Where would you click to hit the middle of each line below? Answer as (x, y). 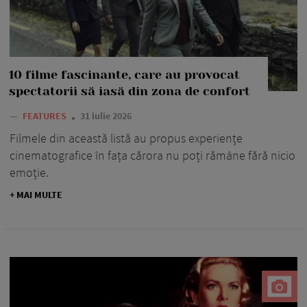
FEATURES (46, 115)
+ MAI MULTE (36, 194)
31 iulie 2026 (106, 115)
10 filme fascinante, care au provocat (124, 74)
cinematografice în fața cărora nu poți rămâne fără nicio (152, 155)
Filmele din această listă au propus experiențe (126, 138)
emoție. (29, 172)
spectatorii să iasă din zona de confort (130, 91)
